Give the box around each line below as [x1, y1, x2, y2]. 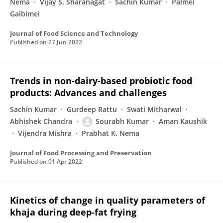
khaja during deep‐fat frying [10, 206, 136, 218]
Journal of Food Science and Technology [10, 29, 138, 38]
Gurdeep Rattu [67, 105, 117, 114]
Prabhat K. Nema [82, 128, 139, 138]
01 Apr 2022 [48, 157, 82, 166]
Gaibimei [10, 9, 40, 18]
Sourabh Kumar [96, 116, 149, 126]
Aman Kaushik [159, 116, 207, 126]
